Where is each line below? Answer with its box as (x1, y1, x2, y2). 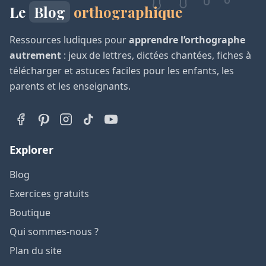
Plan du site (9, 244, 62, 258)
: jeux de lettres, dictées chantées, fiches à (61, 49, 251, 62)
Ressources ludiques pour (9, 33, 129, 47)
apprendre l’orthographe (129, 33, 245, 47)
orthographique (74, 2, 182, 22)
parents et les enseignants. (9, 80, 131, 93)
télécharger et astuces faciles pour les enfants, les (9, 64, 234, 78)
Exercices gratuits (9, 187, 89, 201)
